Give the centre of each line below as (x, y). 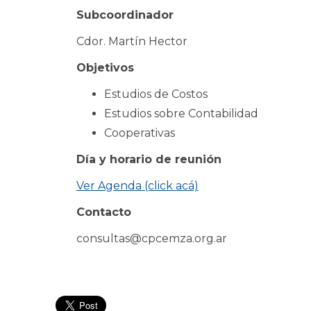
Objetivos (105, 68)
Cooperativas (140, 133)
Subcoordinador (125, 15)
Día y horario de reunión (149, 159)
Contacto (104, 212)
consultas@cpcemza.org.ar (152, 238)
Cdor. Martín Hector (132, 41)
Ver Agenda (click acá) (137, 186)
